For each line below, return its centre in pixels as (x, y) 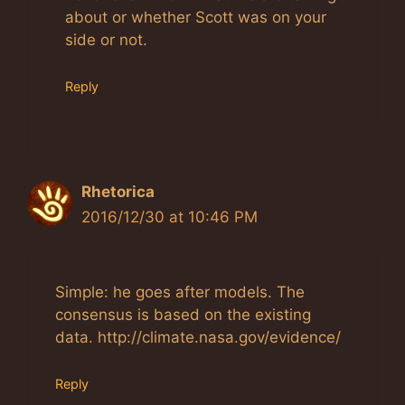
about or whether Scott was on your (196, 18)
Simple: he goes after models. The (180, 292)
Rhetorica (118, 191)
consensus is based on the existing (183, 315)
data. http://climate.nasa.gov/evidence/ (198, 338)
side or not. (106, 40)
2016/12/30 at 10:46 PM (170, 217)
